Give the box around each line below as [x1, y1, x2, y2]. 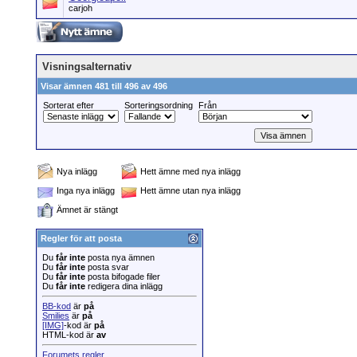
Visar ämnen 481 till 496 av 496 [41, 81, 167, 91]
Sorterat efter [43, 100, 94, 110]
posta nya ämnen [85, 253, 155, 262]
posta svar [85, 262, 129, 272]
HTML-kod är [42, 330, 96, 339]
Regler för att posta [41, 233, 122, 243]
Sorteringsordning [124, 100, 193, 110]
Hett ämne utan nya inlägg [140, 186, 241, 195]
